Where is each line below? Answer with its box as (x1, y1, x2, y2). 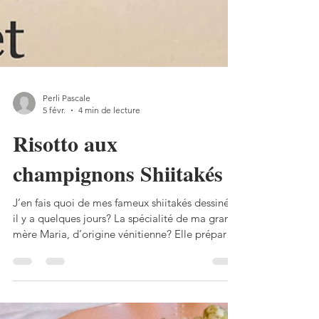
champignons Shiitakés (13, 226, 223, 257)
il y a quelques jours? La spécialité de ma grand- (13, 280, 240, 293)
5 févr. (43, 173, 66, 184)
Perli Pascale (43, 161, 90, 172)
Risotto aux (13, 196, 117, 227)
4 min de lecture (78, 173, 140, 184)
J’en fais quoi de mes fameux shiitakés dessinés (13, 264, 234, 278)
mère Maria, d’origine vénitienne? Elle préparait (13, 296, 239, 309)
